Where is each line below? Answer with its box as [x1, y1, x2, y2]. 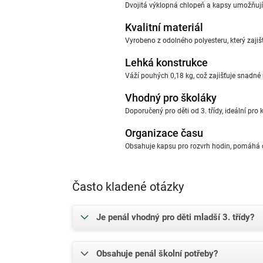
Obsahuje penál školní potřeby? [96, 248, 218, 259]
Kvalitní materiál [125, 21, 203, 33]
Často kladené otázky [72, 179, 184, 194]
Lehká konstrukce [125, 56, 208, 69]
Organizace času [125, 126, 203, 139]
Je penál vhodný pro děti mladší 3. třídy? [96, 211, 254, 222]
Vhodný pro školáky [125, 91, 217, 104]
